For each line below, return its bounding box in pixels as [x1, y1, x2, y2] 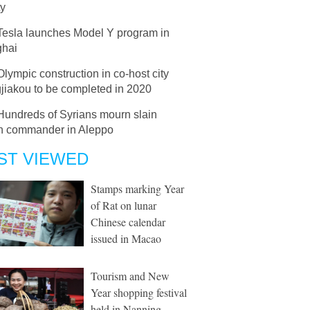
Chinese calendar [91, 215, 165, 229]
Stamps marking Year [91, 181, 184, 196]
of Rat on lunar [91, 198, 156, 212]
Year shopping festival [91, 285, 187, 300]
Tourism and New [91, 268, 170, 283]
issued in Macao [91, 231, 161, 246]
